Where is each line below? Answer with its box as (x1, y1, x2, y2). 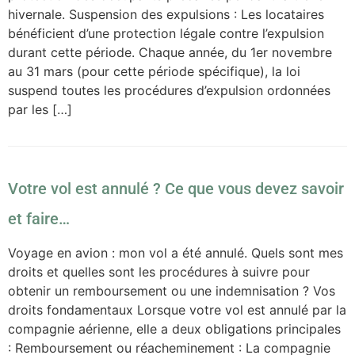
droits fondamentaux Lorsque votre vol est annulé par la (8, 302, 346, 319)
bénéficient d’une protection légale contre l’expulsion (8, 25, 324, 41)
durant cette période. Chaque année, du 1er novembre (8, 44, 332, 60)
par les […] (8, 101, 72, 117)
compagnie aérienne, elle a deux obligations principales (8, 321, 341, 338)
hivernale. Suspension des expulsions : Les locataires (8, 6, 324, 22)
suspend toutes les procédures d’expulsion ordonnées (8, 82, 330, 98)
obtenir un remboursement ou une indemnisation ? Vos (8, 283, 335, 300)
